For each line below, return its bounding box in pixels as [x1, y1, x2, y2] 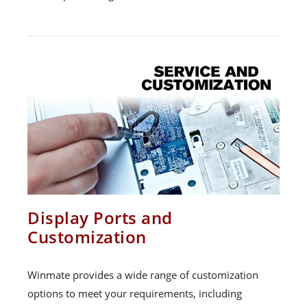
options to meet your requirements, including [27, 286, 242, 300]
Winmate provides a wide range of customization [27, 267, 258, 282]
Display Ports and [27, 206, 173, 229]
